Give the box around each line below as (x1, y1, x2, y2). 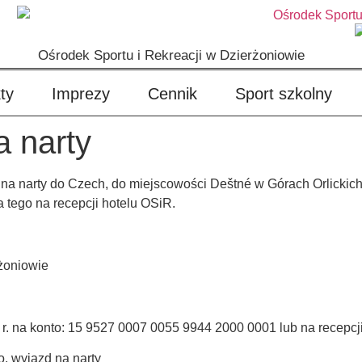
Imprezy (51, 85, 110, 103)
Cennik (147, 85, 197, 103)
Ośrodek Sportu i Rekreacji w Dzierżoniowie (38, 48, 305, 63)
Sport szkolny (234, 85, 332, 103)
